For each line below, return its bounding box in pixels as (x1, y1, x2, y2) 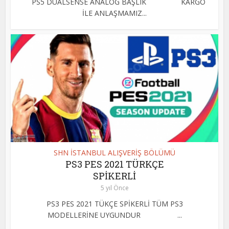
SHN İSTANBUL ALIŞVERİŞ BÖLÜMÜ (54, 147, 175, 157)
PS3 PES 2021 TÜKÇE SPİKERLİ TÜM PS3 (46, 198, 183, 209)
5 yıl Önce (100, 183, 129, 192)
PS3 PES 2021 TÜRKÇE (65, 157, 164, 170)
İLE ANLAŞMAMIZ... (82, 8, 147, 18)
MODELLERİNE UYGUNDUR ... (47, 210, 182, 220)
